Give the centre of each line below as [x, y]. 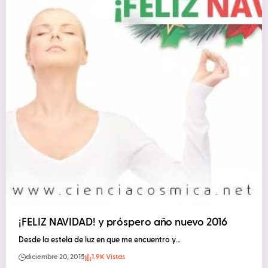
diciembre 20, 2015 [55, 257]
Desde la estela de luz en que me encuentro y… [100, 240]
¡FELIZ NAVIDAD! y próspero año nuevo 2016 [123, 222]
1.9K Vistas [109, 257]
